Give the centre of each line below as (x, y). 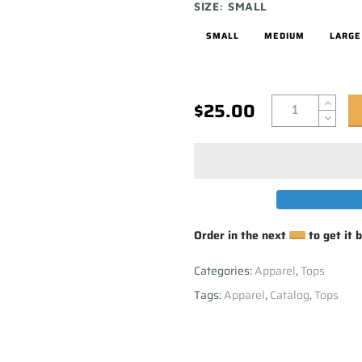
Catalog (290, 295)
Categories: (224, 271)
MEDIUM (284, 36)
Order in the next (242, 236)
